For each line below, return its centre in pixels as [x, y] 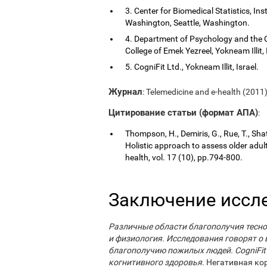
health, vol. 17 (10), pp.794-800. [184, 157]
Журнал [125, 91]
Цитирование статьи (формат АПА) [183, 112]
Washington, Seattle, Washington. [187, 22]
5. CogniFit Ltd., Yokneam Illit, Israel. [192, 66]
